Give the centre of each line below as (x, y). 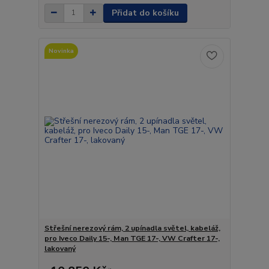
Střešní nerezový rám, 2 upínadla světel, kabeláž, (132, 228)
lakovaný (60, 249)
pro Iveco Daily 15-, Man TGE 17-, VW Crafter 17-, (132, 239)
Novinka (61, 51)
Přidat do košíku (145, 13)
